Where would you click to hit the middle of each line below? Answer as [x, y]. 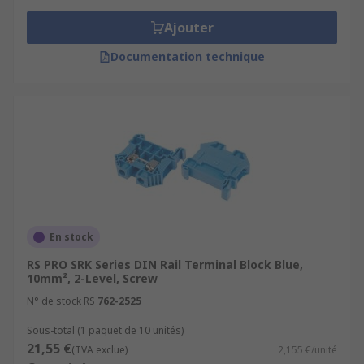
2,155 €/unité [308, 350]
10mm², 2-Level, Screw [92, 278]
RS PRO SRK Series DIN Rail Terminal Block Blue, [165, 264]
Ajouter [188, 28]
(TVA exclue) [100, 350]
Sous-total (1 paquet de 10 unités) [105, 330]
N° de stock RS [61, 301]
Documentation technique [188, 56]
